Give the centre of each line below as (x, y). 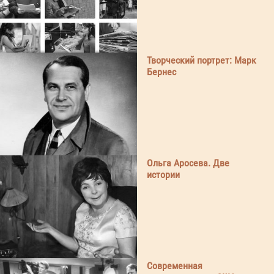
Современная (175, 266)
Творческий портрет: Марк (202, 61)
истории (163, 175)
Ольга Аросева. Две (188, 163)
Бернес (161, 72)
